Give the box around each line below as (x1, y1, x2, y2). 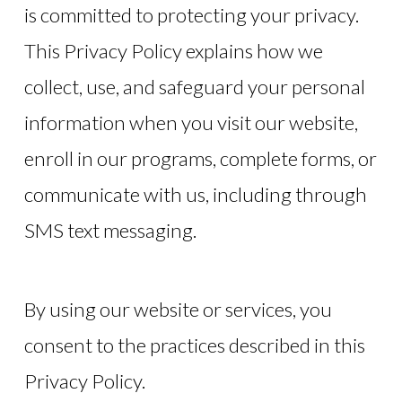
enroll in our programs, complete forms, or (23, 145, 377, 170)
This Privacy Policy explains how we (23, 38, 323, 63)
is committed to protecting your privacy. (23, 2, 359, 27)
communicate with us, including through (23, 181, 367, 206)
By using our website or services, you (23, 297, 332, 321)
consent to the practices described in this (23, 333, 365, 357)
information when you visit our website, (23, 109, 358, 135)
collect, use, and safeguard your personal (23, 74, 365, 99)
